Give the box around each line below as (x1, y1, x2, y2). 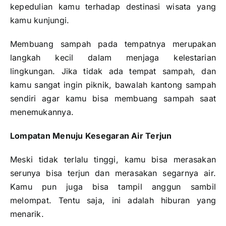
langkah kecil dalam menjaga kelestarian (10, 52, 216, 63)
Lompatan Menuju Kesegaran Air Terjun (10, 131, 172, 141)
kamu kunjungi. (10, 15, 70, 26)
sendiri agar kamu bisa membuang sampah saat (10, 93, 216, 104)
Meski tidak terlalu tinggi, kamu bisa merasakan (10, 154, 216, 165)
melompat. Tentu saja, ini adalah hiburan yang (10, 195, 216, 206)
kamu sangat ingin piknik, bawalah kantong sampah (10, 80, 216, 90)
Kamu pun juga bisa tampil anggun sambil (10, 182, 216, 192)
